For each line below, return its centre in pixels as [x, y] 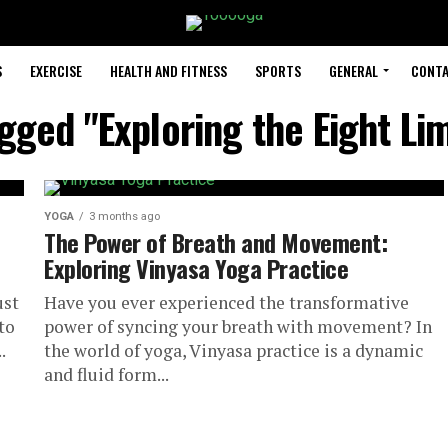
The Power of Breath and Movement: [216, 242]
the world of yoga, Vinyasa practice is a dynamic [233, 350]
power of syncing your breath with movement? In [238, 326]
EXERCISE [56, 70]
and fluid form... [106, 374]
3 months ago [124, 216]
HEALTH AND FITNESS [168, 70]
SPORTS [278, 70]
